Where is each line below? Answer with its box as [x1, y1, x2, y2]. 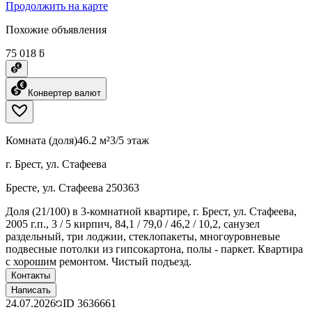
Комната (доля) [6, 134, 77, 146]
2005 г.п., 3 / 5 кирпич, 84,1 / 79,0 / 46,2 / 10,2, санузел [6, 217, 260, 230]
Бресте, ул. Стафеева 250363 [6, 181, 139, 194]
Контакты [11, 270, 50, 281]
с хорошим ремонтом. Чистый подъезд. [6, 255, 192, 267]
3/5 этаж [110, 134, 149, 146]
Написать [11, 284, 51, 295]
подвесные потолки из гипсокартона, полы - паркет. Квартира [6, 242, 303, 255]
